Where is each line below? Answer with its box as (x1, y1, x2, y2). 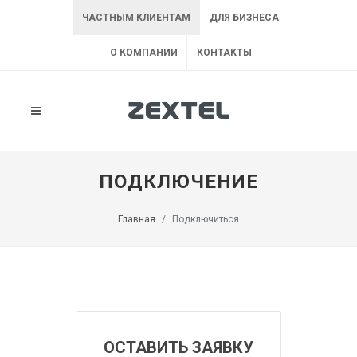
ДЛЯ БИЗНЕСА (209, 12, 279, 23)
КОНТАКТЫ (196, 47, 252, 58)
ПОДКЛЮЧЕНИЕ (99, 171, 258, 193)
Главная (118, 214, 155, 225)
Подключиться (172, 214, 239, 225)
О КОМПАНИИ (109, 47, 178, 58)
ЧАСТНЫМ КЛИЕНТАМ (81, 12, 190, 23)
